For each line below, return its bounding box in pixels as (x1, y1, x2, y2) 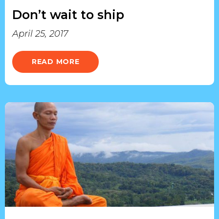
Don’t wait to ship (12, 7, 124, 22)
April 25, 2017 (12, 28, 68, 39)
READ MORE (32, 57, 80, 66)
